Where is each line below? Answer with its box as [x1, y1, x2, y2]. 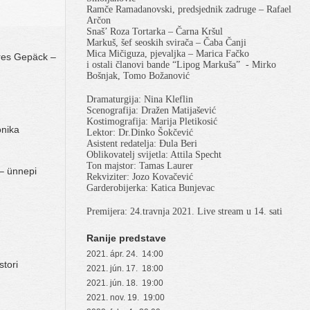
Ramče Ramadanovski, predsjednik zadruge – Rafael [86, 3, 291, 15]
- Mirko [246, 59, 276, 70]
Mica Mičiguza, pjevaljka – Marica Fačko [86, 48, 249, 59]
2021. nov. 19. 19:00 [86, 292, 165, 302]
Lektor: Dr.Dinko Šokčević [86, 127, 193, 138]
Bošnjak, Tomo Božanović [86, 70, 190, 81]
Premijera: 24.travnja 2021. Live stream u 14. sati [86, 206, 282, 217]
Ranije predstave [86, 232, 166, 244]
